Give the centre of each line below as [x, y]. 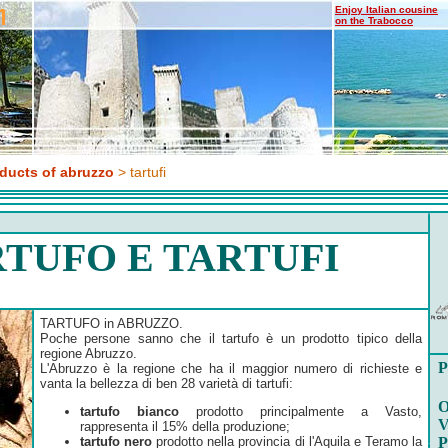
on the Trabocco [374, 20]
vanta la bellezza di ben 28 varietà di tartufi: [166, 383]
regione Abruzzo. [88, 353]
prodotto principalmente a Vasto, [300, 411]
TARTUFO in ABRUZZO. [111, 323]
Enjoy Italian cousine [386, 9]
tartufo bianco [129, 411]
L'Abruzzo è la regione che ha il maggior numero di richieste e [231, 368]
